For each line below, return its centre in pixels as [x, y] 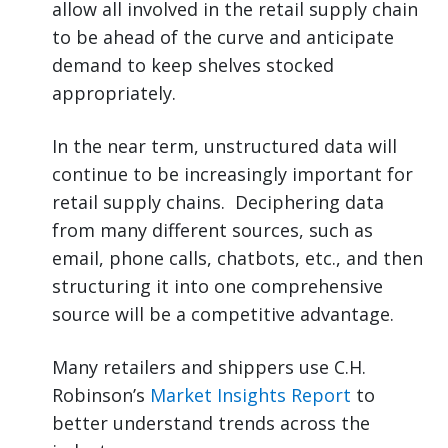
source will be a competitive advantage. [223, 314]
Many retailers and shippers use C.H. [209, 367]
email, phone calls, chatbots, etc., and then [237, 258]
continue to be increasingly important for [232, 174]
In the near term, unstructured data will [224, 146]
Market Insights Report [250, 395]
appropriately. [114, 93]
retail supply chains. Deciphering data [218, 202]
